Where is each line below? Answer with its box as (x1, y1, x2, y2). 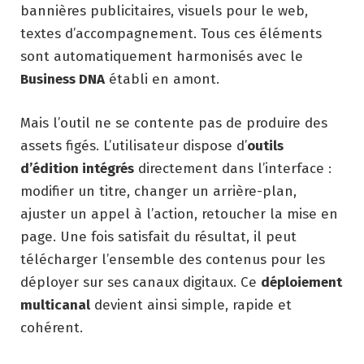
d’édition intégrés (20, 159, 134, 177)
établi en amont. (105, 70, 219, 88)
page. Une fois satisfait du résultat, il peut (20, 227, 297, 245)
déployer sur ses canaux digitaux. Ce (20, 273, 261, 291)
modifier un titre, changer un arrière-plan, (20, 182, 297, 200)
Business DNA (20, 70, 105, 88)
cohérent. (20, 318, 83, 336)
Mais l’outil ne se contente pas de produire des (20, 114, 327, 132)
